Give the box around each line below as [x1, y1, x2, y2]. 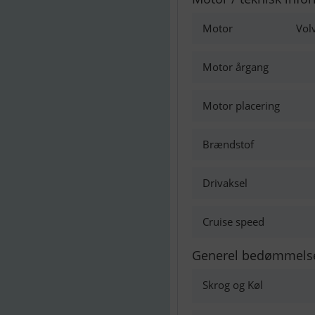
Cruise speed [202, 214, 264, 229]
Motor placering [202, 98, 280, 112]
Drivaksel [202, 176, 247, 190]
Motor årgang [202, 60, 269, 74]
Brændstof [202, 137, 254, 151]
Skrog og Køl [202, 278, 263, 292]
